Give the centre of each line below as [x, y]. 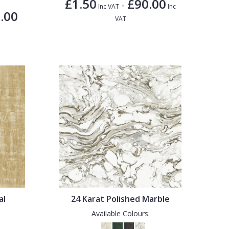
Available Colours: [120, 213]
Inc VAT [108, 6]
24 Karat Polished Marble [121, 199]
